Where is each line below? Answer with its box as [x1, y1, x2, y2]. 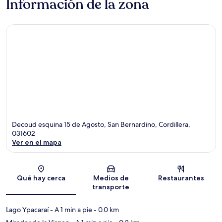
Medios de [93, 173, 129, 183]
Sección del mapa [110, 159, 161, 167]
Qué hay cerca [16, 173, 65, 183]
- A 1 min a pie [49, 205, 92, 215]
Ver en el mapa [12, 138, 61, 147]
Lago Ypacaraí [6, 205, 49, 215]
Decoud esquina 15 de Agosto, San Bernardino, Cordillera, [12, 120, 190, 129]
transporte [92, 182, 130, 192]
